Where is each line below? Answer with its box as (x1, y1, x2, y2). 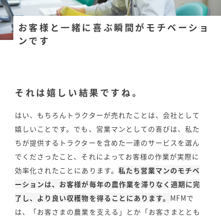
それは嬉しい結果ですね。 (15, 86, 143, 100)
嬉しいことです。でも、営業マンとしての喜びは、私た (15, 124, 200, 134)
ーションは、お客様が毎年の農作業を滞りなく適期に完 (15, 179, 201, 189)
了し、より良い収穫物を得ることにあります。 (15, 193, 171, 203)
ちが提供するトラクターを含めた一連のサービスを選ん (15, 138, 200, 148)
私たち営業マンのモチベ (118, 165, 200, 176)
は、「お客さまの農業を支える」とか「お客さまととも (15, 207, 201, 217)
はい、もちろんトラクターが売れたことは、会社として (15, 110, 200, 120)
